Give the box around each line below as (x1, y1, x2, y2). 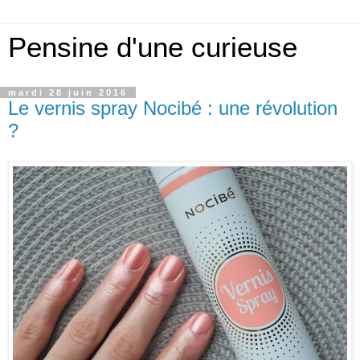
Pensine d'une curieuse (8, 32, 297, 63)
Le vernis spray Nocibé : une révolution (8, 97, 337, 119)
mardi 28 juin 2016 (8, 88, 128, 97)
